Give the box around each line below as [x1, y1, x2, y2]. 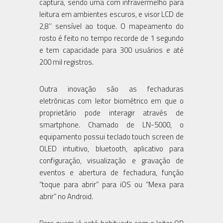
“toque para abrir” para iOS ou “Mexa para [39, 178, 184, 190]
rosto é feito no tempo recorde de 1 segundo [39, 32, 184, 44]
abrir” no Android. [39, 190, 93, 202]
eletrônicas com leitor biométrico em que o [39, 95, 184, 107]
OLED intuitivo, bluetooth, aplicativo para [39, 142, 184, 154]
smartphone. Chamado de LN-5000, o [39, 118, 184, 130]
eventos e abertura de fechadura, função [39, 166, 184, 178]
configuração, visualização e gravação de [39, 154, 184, 166]
